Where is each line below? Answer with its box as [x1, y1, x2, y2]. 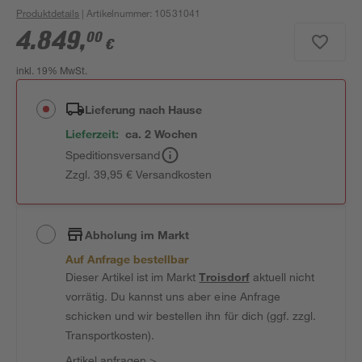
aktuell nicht [249, 270, 314, 284]
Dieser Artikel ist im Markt [65, 270, 200, 284]
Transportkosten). [65, 328, 155, 342]
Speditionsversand [65, 148, 161, 162]
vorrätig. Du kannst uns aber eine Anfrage [65, 289, 280, 303]
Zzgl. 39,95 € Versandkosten [65, 167, 213, 181]
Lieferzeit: [65, 127, 120, 141]
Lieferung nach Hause [85, 102, 203, 116]
